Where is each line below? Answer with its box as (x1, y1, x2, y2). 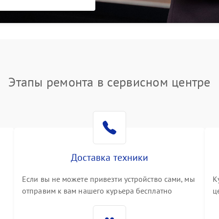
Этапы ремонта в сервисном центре (8, 74, 211, 90)
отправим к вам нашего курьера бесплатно (22, 186, 172, 196)
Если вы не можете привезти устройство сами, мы (22, 174, 195, 184)
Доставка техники (70, 151, 149, 164)
